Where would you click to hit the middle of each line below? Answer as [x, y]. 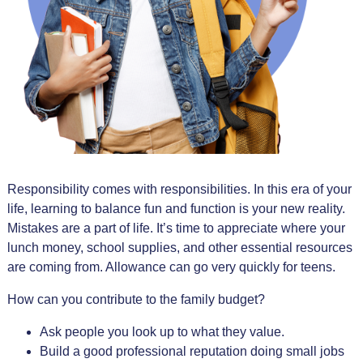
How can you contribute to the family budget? [136, 299]
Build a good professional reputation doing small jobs [192, 351]
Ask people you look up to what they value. [162, 331]
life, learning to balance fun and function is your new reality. [176, 208]
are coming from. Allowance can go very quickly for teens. [171, 267]
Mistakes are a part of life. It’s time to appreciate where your [176, 228]
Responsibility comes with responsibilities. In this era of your [179, 189]
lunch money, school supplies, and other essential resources [179, 247]
